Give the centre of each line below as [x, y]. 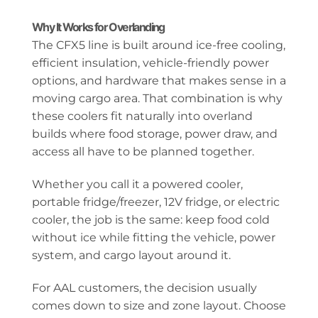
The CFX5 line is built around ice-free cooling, [159, 45]
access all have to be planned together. [143, 152]
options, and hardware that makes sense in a [159, 81]
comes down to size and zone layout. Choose [159, 305]
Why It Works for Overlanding [98, 27]
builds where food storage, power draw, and [155, 134]
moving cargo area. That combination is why [157, 98]
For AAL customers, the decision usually [144, 287]
